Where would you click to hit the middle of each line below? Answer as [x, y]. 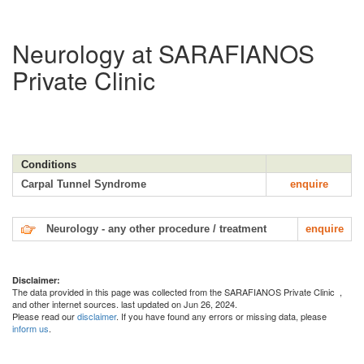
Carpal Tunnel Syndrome [84, 184]
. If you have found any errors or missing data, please [221, 316]
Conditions [49, 164]
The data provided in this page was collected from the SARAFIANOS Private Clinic [176, 291]
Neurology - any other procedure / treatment [156, 228]
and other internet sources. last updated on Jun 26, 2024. [125, 303]
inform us [30, 328]
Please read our [45, 316]
